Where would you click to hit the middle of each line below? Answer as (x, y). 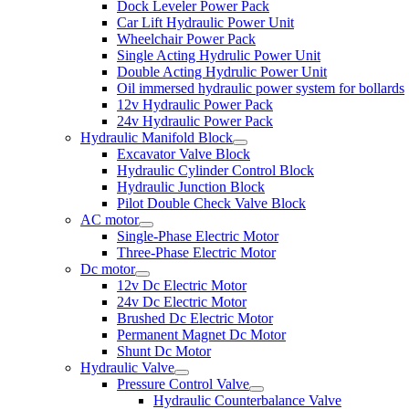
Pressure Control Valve (183, 384)
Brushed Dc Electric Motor (195, 318)
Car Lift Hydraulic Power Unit (205, 22)
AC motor (110, 220)
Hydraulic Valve (127, 367)
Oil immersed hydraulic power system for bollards (261, 88)
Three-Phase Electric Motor (196, 252)
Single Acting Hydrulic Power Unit (219, 55)
